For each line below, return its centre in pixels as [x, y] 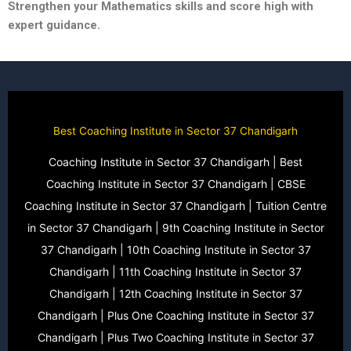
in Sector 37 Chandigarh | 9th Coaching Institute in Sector [175, 228]
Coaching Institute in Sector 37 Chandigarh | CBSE [175, 184]
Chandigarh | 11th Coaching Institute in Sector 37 [175, 271]
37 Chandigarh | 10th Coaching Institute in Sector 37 [175, 250]
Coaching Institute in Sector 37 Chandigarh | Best [175, 162]
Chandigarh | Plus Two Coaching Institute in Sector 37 [175, 337]
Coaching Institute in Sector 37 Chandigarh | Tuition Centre [175, 206]
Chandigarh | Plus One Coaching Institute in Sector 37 [175, 315]
